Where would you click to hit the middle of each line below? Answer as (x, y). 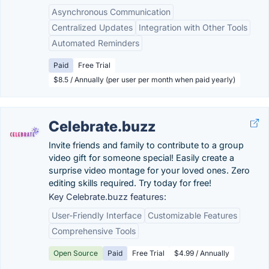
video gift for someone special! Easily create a (141, 158)
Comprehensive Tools (94, 231)
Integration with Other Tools (193, 27)
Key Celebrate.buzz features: (107, 197)
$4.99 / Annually (202, 253)
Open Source (76, 253)
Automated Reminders (95, 43)
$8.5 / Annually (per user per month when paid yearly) (144, 80)
